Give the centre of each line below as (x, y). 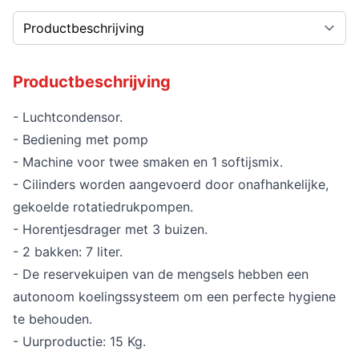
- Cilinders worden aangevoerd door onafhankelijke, (171, 184)
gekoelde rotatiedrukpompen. (103, 206)
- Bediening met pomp (81, 139)
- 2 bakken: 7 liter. (68, 251)
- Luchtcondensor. (68, 117)
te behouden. (52, 319)
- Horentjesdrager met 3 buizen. (110, 229)
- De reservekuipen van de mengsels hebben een (161, 274)
